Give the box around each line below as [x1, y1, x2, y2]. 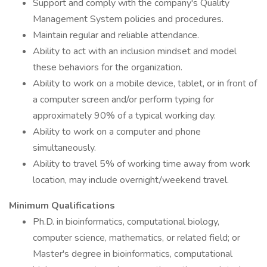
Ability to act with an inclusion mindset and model [33, 45, 237, 58]
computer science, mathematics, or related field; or [33, 231, 240, 244]
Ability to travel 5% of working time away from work [33, 157, 250, 170]
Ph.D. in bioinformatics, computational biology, [33, 215, 219, 228]
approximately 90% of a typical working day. [33, 109, 216, 122]
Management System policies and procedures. [33, 13, 223, 26]
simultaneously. [33, 141, 96, 154]
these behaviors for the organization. [33, 61, 182, 74]
